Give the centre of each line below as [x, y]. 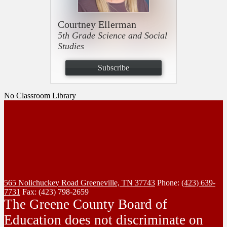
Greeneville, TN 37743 [118, 182]
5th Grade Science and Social [112, 35]
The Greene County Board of [86, 204]
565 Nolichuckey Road [42, 182]
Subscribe [113, 67]
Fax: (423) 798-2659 [55, 192]
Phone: [169, 182]
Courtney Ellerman [97, 24]
